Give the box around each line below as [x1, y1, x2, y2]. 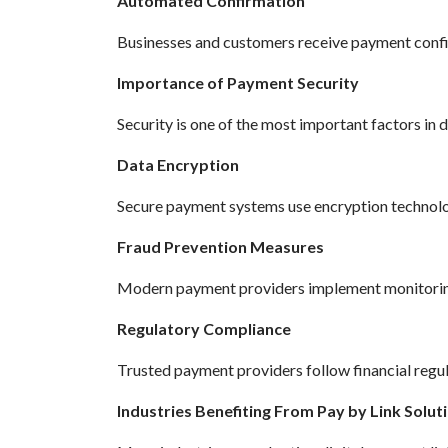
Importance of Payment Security [117, 73, 359, 93]
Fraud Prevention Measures [117, 237, 324, 257]
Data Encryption [117, 155, 239, 175]
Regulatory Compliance [117, 319, 291, 339]
